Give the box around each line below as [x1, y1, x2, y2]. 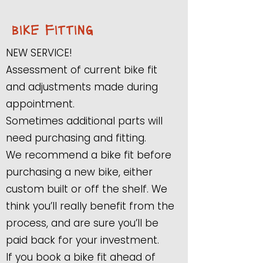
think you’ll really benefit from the [6, 199, 174, 213]
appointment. [6, 97, 77, 111]
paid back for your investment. [6, 233, 159, 247]
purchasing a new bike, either [6, 165, 153, 179]
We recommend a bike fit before [6, 148, 171, 162]
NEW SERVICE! [6, 46, 72, 60]
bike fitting [12, 19, 93, 38]
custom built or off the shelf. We [6, 182, 167, 196]
